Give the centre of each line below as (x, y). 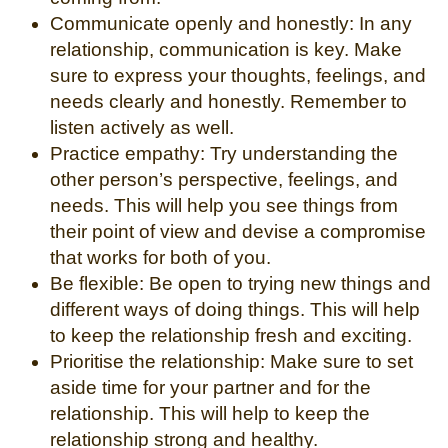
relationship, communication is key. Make (226, 49)
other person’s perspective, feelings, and (224, 179)
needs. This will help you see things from (224, 205)
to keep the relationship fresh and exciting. (231, 335)
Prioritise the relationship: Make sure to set (231, 361)
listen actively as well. (142, 127)
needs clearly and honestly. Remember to (228, 101)
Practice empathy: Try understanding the (224, 153)
